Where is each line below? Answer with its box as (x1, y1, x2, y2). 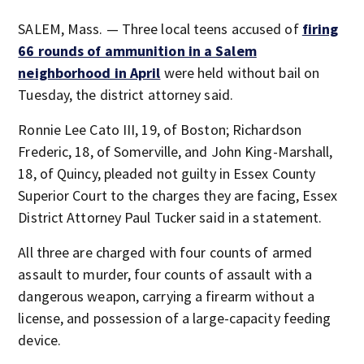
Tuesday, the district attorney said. (18, 85, 233, 104)
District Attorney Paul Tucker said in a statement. (18, 208, 323, 227)
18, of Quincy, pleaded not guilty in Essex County (18, 164, 316, 183)
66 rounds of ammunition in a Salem (18, 41, 257, 60)
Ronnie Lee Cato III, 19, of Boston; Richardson (18, 120, 301, 139)
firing (301, 19, 339, 38)
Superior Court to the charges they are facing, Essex (18, 186, 338, 205)
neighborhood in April (18, 63, 161, 82)
